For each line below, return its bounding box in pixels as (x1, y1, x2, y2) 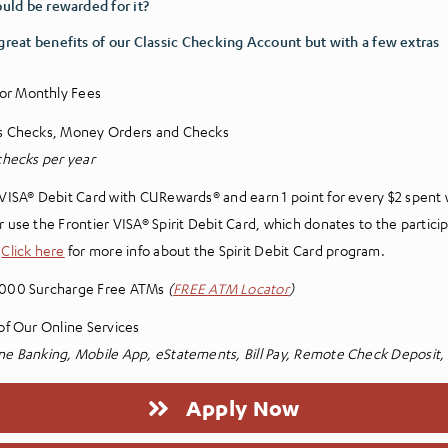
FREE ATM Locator (173, 278, 289, 297)
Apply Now (186, 393, 300, 421)
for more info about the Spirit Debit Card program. (64, 240, 385, 259)
